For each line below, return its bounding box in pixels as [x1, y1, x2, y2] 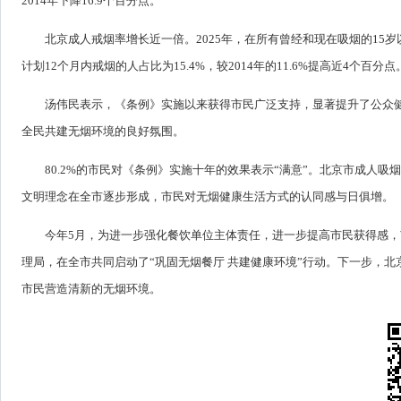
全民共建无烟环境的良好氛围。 [21, 124, 184, 138]
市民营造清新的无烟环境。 [21, 281, 161, 295]
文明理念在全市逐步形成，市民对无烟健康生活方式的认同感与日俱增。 [21, 189, 394, 203]
